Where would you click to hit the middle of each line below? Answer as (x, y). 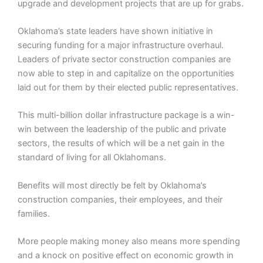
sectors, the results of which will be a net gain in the (121, 144)
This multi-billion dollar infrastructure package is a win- (126, 115)
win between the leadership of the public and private (122, 129)
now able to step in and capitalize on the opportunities (126, 74)
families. (34, 213)
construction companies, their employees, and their (120, 199)
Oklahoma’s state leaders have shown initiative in (115, 31)
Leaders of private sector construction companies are (124, 60)
